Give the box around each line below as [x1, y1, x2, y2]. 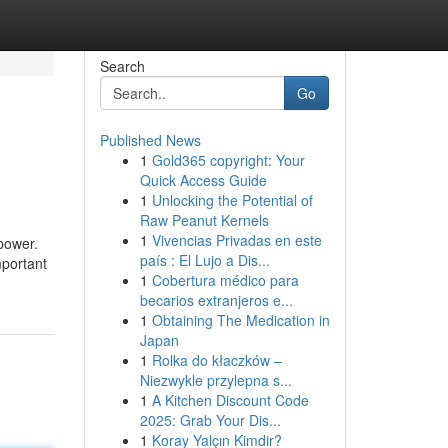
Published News [99, 130, 201, 150]
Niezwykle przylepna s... [139, 370, 292, 390]
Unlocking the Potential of [151, 190, 313, 210]
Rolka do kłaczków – [151, 350, 282, 370]
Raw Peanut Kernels [139, 210, 269, 230]
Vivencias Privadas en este [151, 230, 322, 250]
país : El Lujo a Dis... [139, 250, 270, 270]
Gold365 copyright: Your [151, 150, 305, 170]
